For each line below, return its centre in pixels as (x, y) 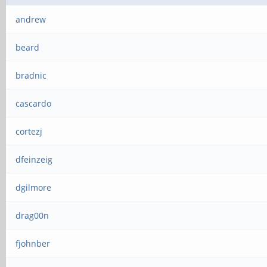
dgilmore (34, 187)
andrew (31, 19)
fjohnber (33, 243)
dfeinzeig (34, 159)
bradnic (31, 75)
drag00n (32, 215)
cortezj (29, 131)
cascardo (34, 103)
